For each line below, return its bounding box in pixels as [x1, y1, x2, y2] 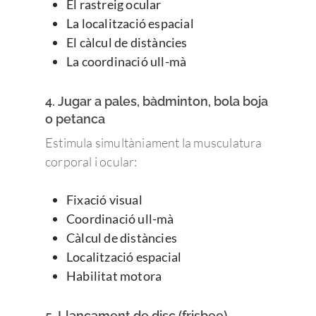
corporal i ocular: [45, 153, 138, 169]
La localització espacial [66, 15, 194, 31]
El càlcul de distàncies [66, 34, 188, 50]
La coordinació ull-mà [66, 53, 187, 69]
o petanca [45, 111, 105, 126]
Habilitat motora [66, 267, 162, 284]
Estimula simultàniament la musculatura [45, 134, 262, 150]
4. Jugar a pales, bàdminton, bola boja [45, 93, 268, 109]
